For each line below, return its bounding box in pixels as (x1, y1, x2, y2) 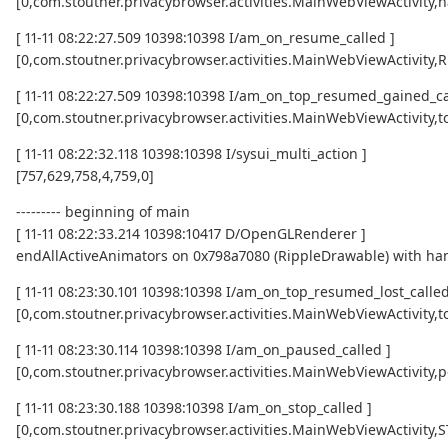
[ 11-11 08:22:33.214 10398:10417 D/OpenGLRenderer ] (16, 224, 366, 244)
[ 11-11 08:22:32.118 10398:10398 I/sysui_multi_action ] (16, 144, 367, 164)
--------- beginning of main (16, 202, 190, 222)
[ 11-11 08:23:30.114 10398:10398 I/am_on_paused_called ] (16, 340, 391, 360)
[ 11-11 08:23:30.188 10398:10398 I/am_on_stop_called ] (16, 398, 372, 418)
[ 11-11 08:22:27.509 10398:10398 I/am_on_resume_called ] (16, 28, 395, 48)
